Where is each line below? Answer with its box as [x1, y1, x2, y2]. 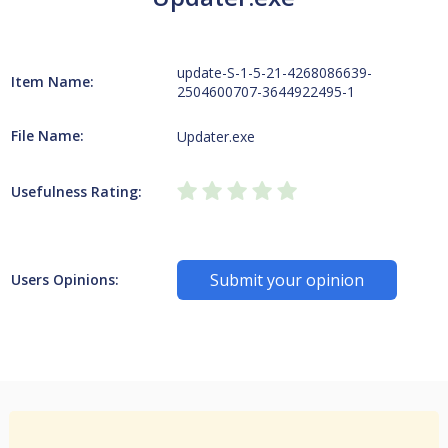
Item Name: [10, 72, 94, 91]
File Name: [10, 126, 84, 145]
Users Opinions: [10, 270, 119, 289]
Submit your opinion [210, 269, 365, 291]
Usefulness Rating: [10, 182, 142, 201]
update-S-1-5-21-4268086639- [177, 63, 373, 82]
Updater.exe [177, 126, 256, 146]
